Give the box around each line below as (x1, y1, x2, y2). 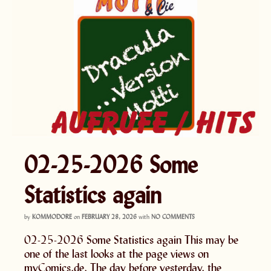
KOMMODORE (32, 212, 72, 221)
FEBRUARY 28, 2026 (82, 212, 137, 221)
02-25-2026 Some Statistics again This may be (24, 232, 238, 247)
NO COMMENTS (151, 212, 195, 221)
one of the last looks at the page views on (24, 246, 209, 261)
